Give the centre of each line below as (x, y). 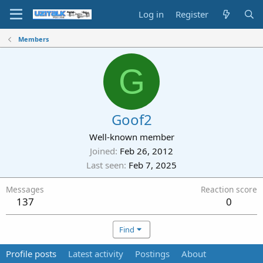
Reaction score (229, 189)
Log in (151, 14)
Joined (102, 151)
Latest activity (96, 254)
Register (192, 14)
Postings (152, 254)
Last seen (105, 165)
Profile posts (31, 254)
